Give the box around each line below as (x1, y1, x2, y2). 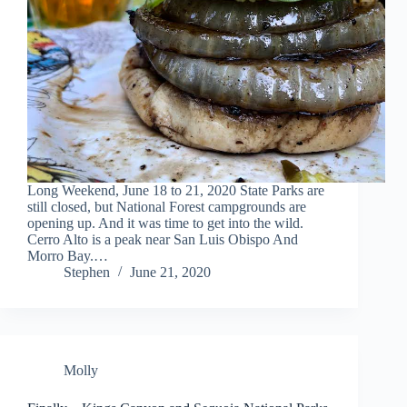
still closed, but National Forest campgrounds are (27, 199, 306, 215)
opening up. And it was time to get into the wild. (27, 215, 303, 232)
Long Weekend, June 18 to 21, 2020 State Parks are (27, 183, 324, 199)
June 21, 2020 (130, 264, 211, 281)
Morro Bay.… (27, 248, 108, 264)
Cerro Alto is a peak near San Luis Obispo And (27, 232, 298, 248)
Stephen (64, 264, 110, 281)
